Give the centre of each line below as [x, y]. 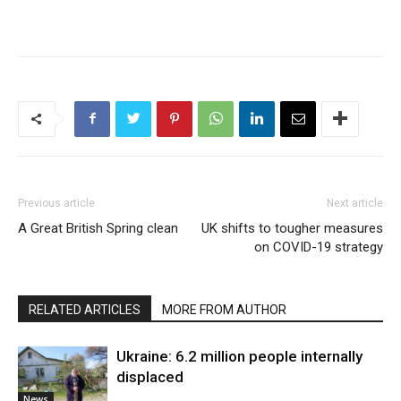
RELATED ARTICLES [85, 309]
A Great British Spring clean [98, 228]
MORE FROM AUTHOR [224, 309]
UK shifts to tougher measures [292, 228]
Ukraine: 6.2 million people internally [239, 356]
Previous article [56, 203]
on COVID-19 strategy [319, 247]
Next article [355, 203]
